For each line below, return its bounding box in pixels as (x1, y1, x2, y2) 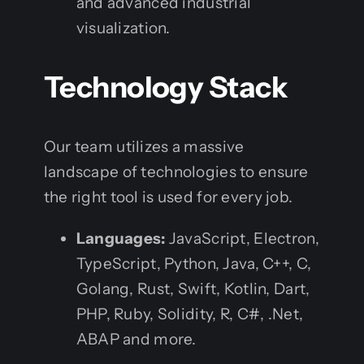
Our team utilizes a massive (43, 136, 245, 156)
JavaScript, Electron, (165, 228, 319, 248)
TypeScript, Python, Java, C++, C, (76, 253, 312, 273)
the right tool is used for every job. (43, 187, 293, 206)
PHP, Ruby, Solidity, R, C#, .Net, (76, 304, 304, 323)
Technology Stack (43, 68, 288, 105)
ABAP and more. (76, 329, 197, 349)
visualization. (76, 18, 171, 37)
